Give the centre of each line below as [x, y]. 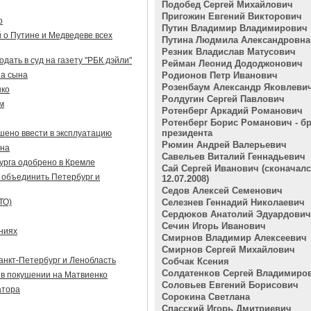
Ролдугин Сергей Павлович [223, 99]
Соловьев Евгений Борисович [230, 285]
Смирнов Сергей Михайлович [228, 250]
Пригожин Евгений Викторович [232, 16]
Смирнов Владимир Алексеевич [234, 238]
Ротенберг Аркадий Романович [232, 111]
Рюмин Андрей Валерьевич [224, 145]
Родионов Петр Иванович [220, 75]
